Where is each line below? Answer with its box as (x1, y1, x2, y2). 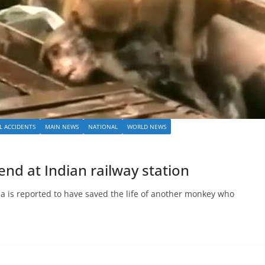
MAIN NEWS (45, 122, 79, 131)
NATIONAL (88, 122, 118, 131)
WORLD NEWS (127, 122, 166, 131)
